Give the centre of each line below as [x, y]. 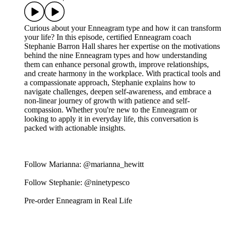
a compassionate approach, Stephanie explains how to [110, 83]
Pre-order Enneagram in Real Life [78, 201]
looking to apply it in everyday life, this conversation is [111, 119]
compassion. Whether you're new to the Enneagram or [110, 110]
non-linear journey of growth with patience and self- [107, 101]
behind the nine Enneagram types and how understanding [116, 55]
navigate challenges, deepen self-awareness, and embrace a [118, 92]
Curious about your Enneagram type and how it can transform [123, 28]
